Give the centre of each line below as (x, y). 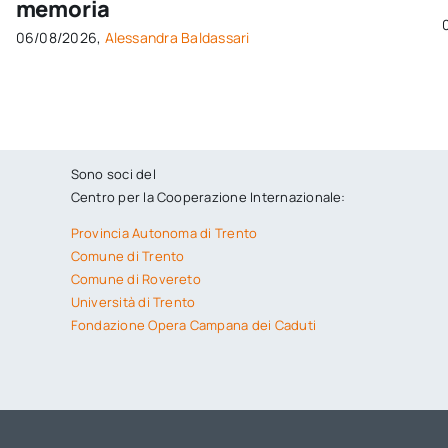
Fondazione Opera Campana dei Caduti (193, 324)
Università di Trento (133, 301)
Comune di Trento (127, 255)
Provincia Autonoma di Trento (164, 232)
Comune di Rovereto (135, 278)
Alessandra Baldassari (177, 37)
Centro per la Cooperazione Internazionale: (208, 196)
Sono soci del (113, 173)
